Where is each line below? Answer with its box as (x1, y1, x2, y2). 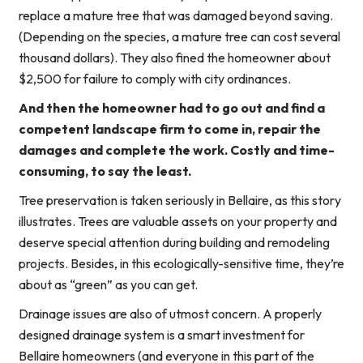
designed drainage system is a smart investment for (19, 327, 305, 344)
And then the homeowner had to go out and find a (19, 100, 325, 117)
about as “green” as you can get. (19, 276, 198, 293)
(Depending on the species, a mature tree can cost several (19, 28, 340, 45)
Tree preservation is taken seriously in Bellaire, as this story (19, 192, 341, 209)
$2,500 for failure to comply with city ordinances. (19, 70, 291, 88)
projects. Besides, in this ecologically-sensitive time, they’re (19, 255, 344, 272)
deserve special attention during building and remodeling (19, 234, 330, 251)
